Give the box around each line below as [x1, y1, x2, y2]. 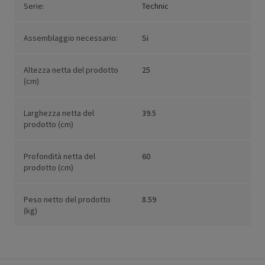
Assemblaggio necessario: [24, 33, 118, 44]
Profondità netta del [24, 151, 95, 162]
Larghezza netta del [24, 108, 94, 119]
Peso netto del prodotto [24, 194, 111, 205]
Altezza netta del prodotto [24, 64, 118, 76]
